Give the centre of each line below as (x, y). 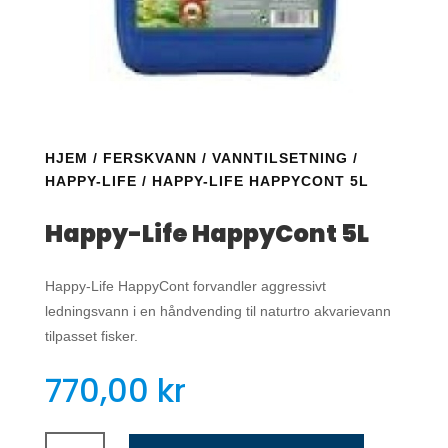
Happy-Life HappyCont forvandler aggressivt (185, 286)
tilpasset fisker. (91, 336)
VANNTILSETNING (279, 158)
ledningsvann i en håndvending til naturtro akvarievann (217, 311)
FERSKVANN (149, 158)
